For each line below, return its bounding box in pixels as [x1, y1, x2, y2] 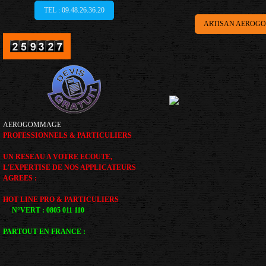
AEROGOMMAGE [3, 121, 61, 129]
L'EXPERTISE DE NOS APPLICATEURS [3, 163, 136, 172]
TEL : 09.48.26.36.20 [44, 6, 104, 14]
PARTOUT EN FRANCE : [3, 227, 85, 236]
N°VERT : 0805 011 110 [3, 206, 84, 214]
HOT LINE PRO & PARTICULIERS [3, 195, 119, 204]
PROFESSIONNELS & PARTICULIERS [3, 131, 132, 140]
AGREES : [3, 174, 37, 182]
